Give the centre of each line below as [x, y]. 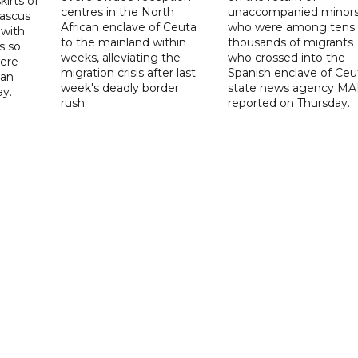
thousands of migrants [290, 43]
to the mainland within [124, 43]
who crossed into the [286, 58]
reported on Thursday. [288, 103]
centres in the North [118, 12]
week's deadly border [120, 88]
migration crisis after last [129, 73]
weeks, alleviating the [121, 58]
